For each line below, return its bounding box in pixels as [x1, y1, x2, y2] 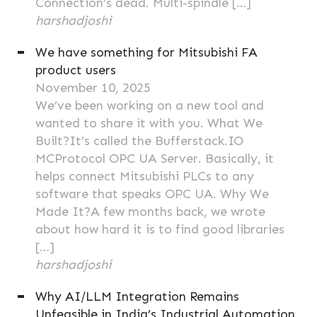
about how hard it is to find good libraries [35, 221, 284, 237]
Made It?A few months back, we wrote [35, 204, 265, 219]
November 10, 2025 [35, 80, 151, 96]
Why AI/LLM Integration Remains [35, 289, 239, 304]
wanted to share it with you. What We [35, 115, 263, 131]
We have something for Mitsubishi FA [35, 45, 258, 60]
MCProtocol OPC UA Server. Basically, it [35, 151, 274, 166]
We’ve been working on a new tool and [35, 98, 264, 113]
